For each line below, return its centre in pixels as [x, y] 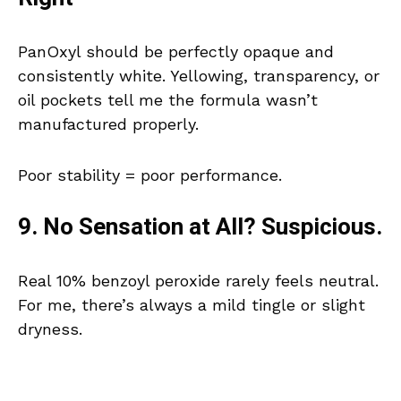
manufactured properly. [108, 124]
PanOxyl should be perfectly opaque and [176, 52]
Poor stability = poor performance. [150, 175]
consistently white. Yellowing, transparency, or [199, 76]
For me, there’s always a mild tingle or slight [192, 305]
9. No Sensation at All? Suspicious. [200, 228]
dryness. [50, 329]
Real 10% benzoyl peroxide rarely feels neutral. [198, 281]
